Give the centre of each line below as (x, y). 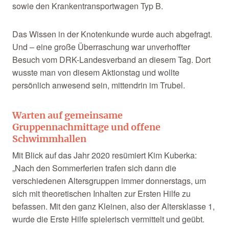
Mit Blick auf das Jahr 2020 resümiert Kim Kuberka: (104, 155)
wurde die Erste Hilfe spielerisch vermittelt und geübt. (108, 219)
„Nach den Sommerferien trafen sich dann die (94, 168)
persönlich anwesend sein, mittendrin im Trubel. (98, 85)
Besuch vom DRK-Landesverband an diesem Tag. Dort (111, 60)
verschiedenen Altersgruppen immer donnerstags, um (109, 181)
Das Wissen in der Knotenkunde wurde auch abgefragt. (112, 34)
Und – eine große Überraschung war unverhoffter (101, 47)
